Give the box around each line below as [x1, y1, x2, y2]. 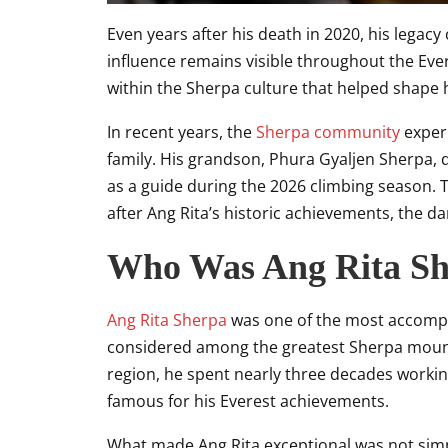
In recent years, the [107, 120, 256, 143]
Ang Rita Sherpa [107, 308, 227, 331]
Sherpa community [256, 120, 400, 143]
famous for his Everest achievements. [107, 389, 389, 412]
